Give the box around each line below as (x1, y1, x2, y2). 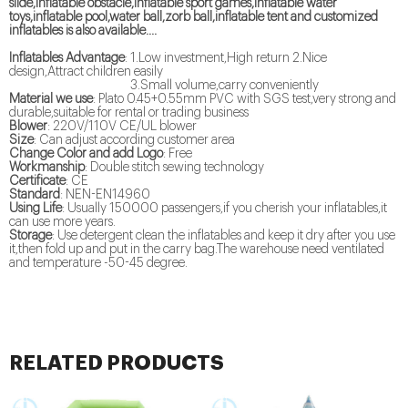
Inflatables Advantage (9, 52, 125, 66)
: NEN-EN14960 (60, 189, 150, 202)
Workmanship (9, 161, 85, 175)
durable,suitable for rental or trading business (9, 107, 249, 120)
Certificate (9, 175, 66, 189)
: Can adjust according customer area (34, 134, 235, 148)
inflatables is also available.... (9, 25, 157, 38)
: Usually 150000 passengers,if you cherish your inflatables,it (62, 202, 387, 216)
